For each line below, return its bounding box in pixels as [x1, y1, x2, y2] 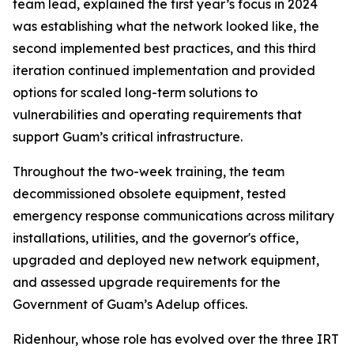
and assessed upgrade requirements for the [13, 274, 281, 290]
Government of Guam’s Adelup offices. [13, 296, 247, 312]
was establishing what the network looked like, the [13, 18, 319, 34]
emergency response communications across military [13, 208, 334, 224]
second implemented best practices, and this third [13, 40, 316, 56]
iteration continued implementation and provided [13, 62, 315, 78]
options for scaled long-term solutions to [13, 85, 258, 100]
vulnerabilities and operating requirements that [13, 107, 302, 122]
